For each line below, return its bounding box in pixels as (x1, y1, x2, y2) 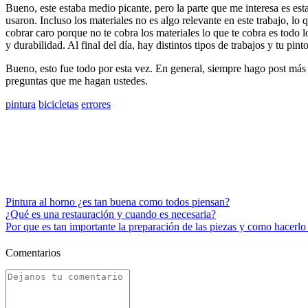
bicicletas (38, 98, 78, 110)
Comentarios (5, 246, 60, 258)
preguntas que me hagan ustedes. (5, 74, 148, 87)
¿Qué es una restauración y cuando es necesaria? (5, 208, 216, 220)
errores (81, 98, 111, 110)
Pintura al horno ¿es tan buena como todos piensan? (5, 195, 230, 208)
